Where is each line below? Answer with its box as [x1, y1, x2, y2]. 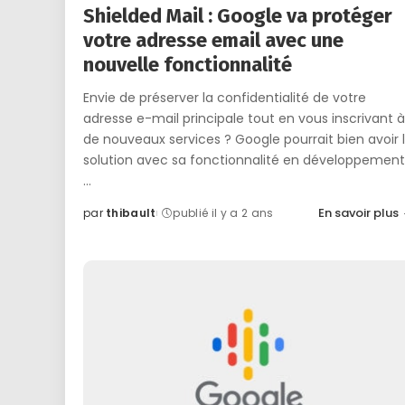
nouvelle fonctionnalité [83, 52, 292, 78]
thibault [106, 205, 156, 221]
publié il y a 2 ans [173, 205, 274, 221]
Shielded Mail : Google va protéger [83, 4, 392, 29]
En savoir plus [317, 204, 399, 222]
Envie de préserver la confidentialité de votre [83, 89, 366, 108]
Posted [82, 212, 127, 229]
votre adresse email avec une [83, 28, 344, 53]
